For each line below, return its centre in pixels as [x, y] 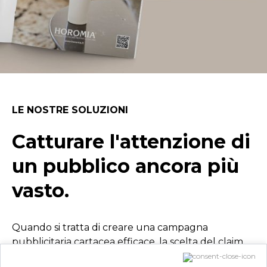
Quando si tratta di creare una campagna [110, 227]
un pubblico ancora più [125, 166]
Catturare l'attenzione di [131, 141]
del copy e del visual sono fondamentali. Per [117, 256]
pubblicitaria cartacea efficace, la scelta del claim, [128, 241]
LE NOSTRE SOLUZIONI [70, 110]
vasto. [41, 190]
